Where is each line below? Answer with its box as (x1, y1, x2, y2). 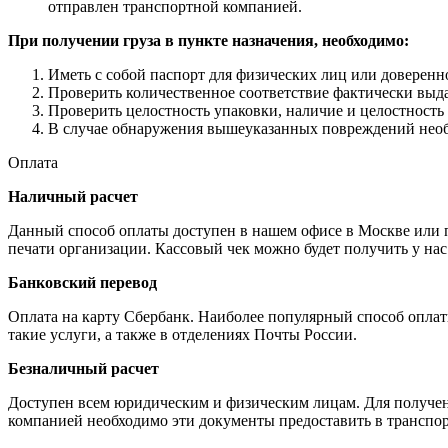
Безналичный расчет (8, 360, 159, 378)
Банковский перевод (8, 274, 157, 292)
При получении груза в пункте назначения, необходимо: (8, 32, 409, 50)
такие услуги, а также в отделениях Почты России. (8, 326, 361, 344)
